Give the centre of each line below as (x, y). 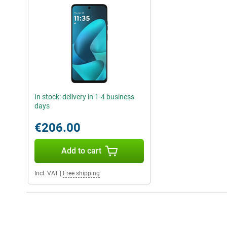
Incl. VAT (46, 173)
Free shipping (81, 173)
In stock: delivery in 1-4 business (84, 97)
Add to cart (81, 151)
